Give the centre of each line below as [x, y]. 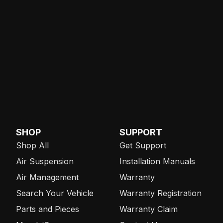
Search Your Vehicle [55, 193]
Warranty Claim [149, 209]
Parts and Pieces [48, 209]
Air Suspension [45, 161]
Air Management [47, 177]
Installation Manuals [157, 161]
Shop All [32, 145]
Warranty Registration [161, 193]
